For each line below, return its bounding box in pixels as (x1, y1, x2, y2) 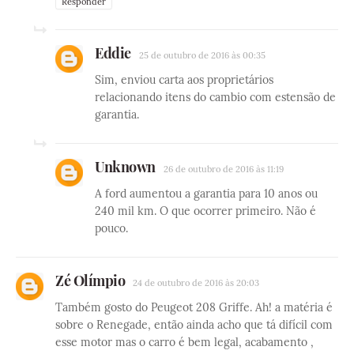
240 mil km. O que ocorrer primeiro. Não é (95, 203, 316, 218)
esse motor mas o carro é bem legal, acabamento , (55, 334, 314, 349)
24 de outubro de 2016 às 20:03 (133, 277, 259, 288)
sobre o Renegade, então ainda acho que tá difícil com (55, 317, 333, 332)
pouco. (95, 220, 128, 235)
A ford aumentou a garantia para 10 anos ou (95, 186, 318, 201)
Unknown (95, 156, 156, 176)
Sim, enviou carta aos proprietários (95, 72, 273, 87)
